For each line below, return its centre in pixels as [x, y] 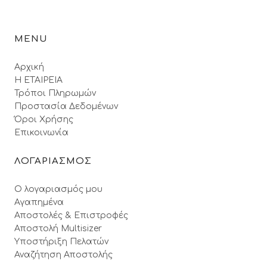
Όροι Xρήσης [44, 119]
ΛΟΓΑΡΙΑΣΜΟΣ [53, 161]
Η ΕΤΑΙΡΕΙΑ [38, 80]
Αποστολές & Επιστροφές [71, 215]
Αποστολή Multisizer [58, 229]
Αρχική [29, 67]
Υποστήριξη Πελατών [61, 242]
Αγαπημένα [39, 202]
